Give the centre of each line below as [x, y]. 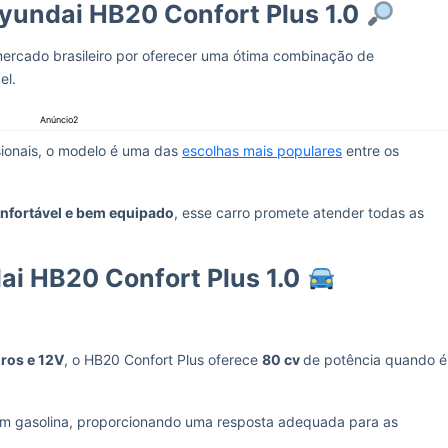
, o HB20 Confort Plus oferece [163, 359]
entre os [370, 150]
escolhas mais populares [262, 150]
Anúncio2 [58, 119]
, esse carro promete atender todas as [299, 212]
